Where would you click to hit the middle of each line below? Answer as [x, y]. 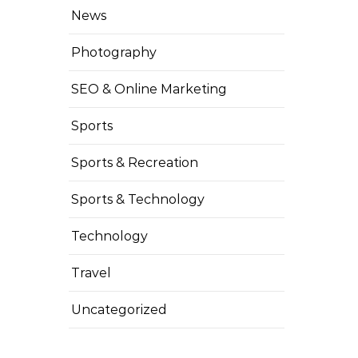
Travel [91, 273]
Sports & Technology [138, 199]
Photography [114, 52]
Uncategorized [119, 310]
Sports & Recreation [135, 163]
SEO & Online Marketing [149, 89]
